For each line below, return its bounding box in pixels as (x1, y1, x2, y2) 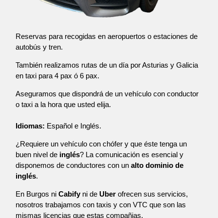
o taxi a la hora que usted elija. (16, 100, 111, 109)
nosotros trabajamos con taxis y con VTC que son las (16, 200, 186, 209)
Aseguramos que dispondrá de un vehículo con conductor (16, 90, 199, 98)
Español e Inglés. (45, 122, 101, 130)
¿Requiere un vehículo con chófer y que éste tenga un (16, 140, 187, 148)
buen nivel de (16, 150, 59, 159)
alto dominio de (131, 161, 183, 170)
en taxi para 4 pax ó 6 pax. (16, 72, 99, 80)
